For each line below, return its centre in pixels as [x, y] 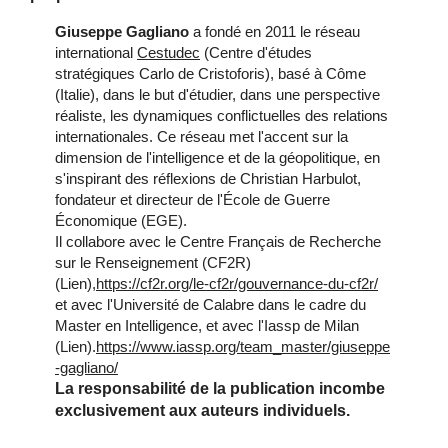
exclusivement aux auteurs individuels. [202, 410]
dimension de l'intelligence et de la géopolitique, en [217, 157]
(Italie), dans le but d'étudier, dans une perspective [217, 94]
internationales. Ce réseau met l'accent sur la [201, 136]
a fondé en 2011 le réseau [276, 31]
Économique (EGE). [121, 220]
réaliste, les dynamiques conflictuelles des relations [221, 115]
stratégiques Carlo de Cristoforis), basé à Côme [210, 73]
